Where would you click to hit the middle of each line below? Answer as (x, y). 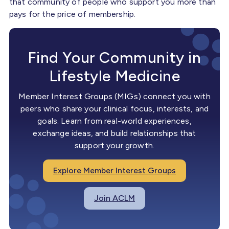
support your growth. (114, 145)
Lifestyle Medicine (114, 76)
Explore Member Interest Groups (114, 170)
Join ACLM (114, 198)
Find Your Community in (114, 57)
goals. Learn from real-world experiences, (114, 121)
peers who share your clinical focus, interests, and (114, 108)
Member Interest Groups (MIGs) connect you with (114, 96)
